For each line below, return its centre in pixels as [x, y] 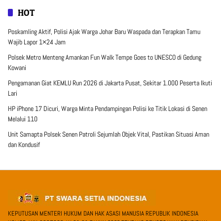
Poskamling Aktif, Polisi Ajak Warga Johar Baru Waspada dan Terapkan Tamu [104, 31]
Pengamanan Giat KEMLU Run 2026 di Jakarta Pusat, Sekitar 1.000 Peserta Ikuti [110, 83]
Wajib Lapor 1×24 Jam [37, 42]
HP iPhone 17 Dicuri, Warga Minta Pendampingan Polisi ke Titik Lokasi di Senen [108, 108]
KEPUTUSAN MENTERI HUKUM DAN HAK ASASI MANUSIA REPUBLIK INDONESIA [103, 213]
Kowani [17, 67]
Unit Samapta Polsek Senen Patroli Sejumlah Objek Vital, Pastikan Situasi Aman [109, 134]
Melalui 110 [23, 119]
